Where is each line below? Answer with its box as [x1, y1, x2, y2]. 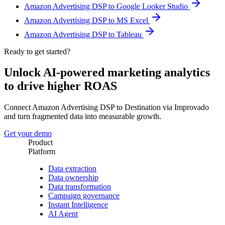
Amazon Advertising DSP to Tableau [24, 30, 144, 39]
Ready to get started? [4, 47, 70, 56]
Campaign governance [48, 191, 120, 200]
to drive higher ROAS [4, 79, 117, 93]
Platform [28, 147, 55, 156]
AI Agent [48, 209, 78, 218]
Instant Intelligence [48, 200, 108, 209]
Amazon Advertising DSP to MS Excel [24, 16, 150, 25]
